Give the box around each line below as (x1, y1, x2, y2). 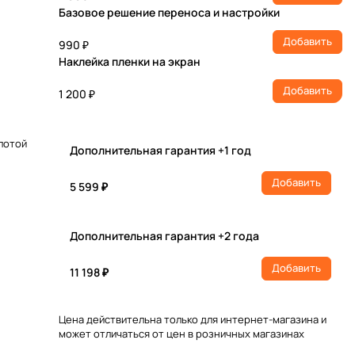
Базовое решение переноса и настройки (59, 4, 280, 20)
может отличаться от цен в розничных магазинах (59, 326, 304, 341)
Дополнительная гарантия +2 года (70, 227, 259, 243)
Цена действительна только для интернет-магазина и (59, 311, 326, 326)
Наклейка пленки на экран (59, 53, 200, 69)
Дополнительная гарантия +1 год (70, 142, 251, 158)
